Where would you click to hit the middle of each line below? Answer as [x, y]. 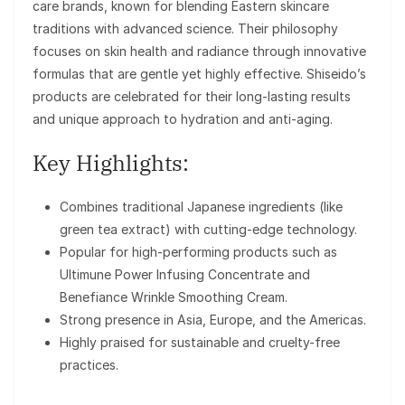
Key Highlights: [111, 162]
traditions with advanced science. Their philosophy [185, 28]
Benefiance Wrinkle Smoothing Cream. [174, 297]
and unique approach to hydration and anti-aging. [183, 118]
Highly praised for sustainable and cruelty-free [200, 342]
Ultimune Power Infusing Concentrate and [185, 274]
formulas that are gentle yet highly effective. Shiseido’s [199, 73]
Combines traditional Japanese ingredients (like [201, 206]
